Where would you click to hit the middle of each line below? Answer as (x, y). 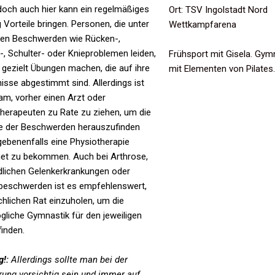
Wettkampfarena (202, 24)
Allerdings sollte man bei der (68, 259)
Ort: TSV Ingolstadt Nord (218, 10)
